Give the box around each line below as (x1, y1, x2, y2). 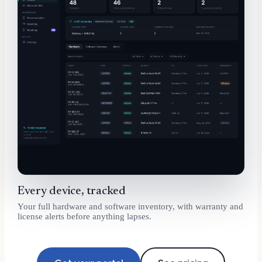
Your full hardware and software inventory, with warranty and (18, 202, 243, 212)
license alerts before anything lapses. (18, 212, 151, 222)
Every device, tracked (18, 185, 126, 198)
